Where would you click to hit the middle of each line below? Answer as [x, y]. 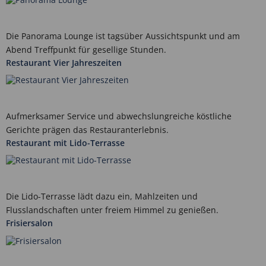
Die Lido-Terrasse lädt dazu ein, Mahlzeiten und [102, 197]
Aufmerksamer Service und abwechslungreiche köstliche [119, 116]
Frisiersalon [29, 223]
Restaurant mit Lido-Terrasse [65, 143]
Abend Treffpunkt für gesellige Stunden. [86, 49]
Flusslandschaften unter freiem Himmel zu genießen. [112, 210]
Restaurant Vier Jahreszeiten [64, 62]
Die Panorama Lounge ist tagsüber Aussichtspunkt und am [123, 36]
